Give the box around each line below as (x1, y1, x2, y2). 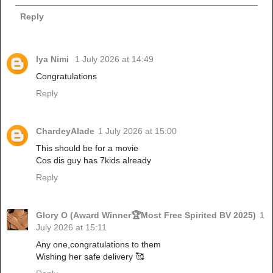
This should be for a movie (36, 143, 138, 153)
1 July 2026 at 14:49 (75, 54, 154, 64)
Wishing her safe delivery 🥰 (36, 251, 144, 261)
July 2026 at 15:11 (36, 222, 107, 232)
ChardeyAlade (36, 126, 94, 136)
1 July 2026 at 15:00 (98, 126, 177, 136)
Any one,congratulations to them (36, 239, 161, 249)
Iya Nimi (36, 54, 71, 64)
